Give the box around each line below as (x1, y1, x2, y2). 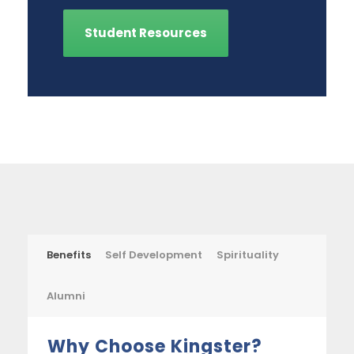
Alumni (47, 288, 85, 304)
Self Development (105, 247, 202, 263)
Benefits (47, 247, 91, 263)
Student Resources (85, 24, 207, 42)
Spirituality (217, 247, 279, 263)
